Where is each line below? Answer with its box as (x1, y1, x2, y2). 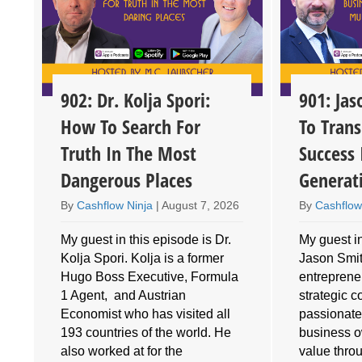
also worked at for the (61, 343, 183, 358)
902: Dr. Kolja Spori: (61, 86, 211, 113)
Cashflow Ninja (77, 198, 154, 212)
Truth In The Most (61, 139, 197, 166)
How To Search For (61, 112, 201, 140)
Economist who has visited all (61, 306, 231, 321)
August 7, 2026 (162, 198, 240, 212)
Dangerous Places (61, 166, 193, 193)
